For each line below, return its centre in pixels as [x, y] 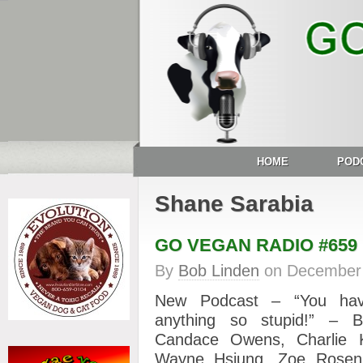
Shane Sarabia [234, 204]
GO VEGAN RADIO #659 [256, 245]
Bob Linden [219, 271]
